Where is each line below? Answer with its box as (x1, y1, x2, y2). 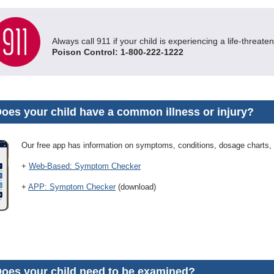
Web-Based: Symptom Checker (29, 161, 141, 171)
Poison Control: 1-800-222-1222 (52, 47, 183, 57)
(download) (116, 182, 156, 191)
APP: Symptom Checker (28, 182, 116, 191)
